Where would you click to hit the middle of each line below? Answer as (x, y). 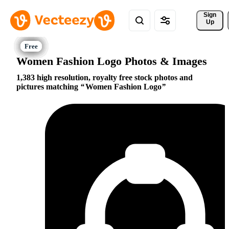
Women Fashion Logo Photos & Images (112, 61)
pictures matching (48, 87)
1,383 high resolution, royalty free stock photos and (105, 78)
